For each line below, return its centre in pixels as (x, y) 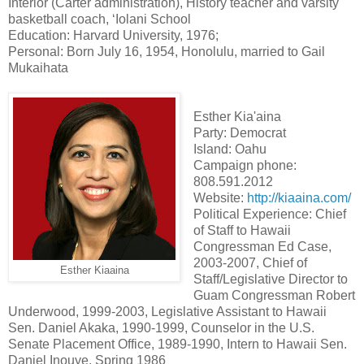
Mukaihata (38, 67)
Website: (220, 197)
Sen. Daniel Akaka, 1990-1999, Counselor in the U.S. (161, 327)
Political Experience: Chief (269, 214)
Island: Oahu (230, 149)
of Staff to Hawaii (242, 230)
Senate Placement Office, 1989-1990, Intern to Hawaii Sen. (178, 344)
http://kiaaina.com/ (299, 197)
